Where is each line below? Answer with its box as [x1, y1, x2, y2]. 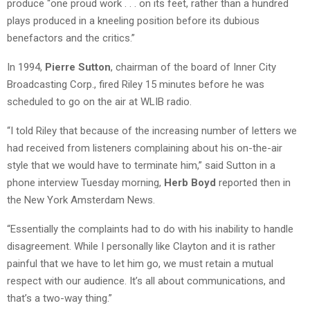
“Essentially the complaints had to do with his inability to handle [7, 223, 293, 236]
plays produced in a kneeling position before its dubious [7, 15, 259, 28]
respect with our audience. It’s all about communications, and [7, 275, 285, 288]
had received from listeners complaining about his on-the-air [7, 142, 282, 155]
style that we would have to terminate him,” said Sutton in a [7, 159, 275, 172]
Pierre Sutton [45, 61, 111, 74]
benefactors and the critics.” [7, 32, 135, 45]
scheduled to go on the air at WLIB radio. [7, 95, 192, 109]
